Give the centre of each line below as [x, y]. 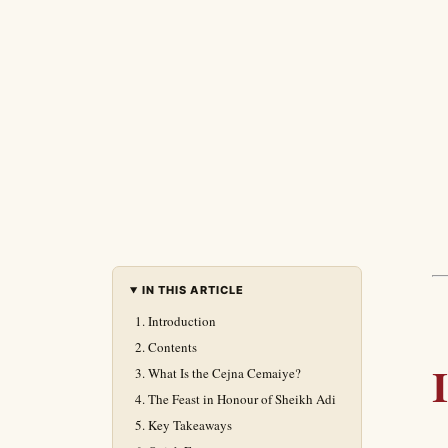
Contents [172, 347]
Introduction [182, 321]
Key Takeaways [190, 425]
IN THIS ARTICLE [193, 290]
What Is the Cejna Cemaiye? [224, 373]
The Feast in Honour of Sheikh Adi [242, 399]
